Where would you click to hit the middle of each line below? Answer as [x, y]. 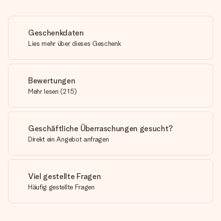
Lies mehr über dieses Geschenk [75, 43]
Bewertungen [52, 81]
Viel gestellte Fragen [65, 176]
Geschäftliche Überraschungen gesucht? [101, 129]
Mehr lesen [43, 91]
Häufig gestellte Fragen [61, 187]
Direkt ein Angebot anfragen [69, 139]
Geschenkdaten [56, 33]
